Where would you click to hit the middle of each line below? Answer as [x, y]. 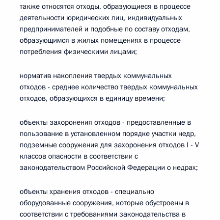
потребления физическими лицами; [78, 52]
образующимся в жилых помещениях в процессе [100, 40]
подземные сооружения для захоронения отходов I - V [109, 145]
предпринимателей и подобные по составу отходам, [105, 29]
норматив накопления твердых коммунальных [96, 76]
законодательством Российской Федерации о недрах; [109, 167]
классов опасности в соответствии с [79, 156]
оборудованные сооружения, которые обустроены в [104, 203]
